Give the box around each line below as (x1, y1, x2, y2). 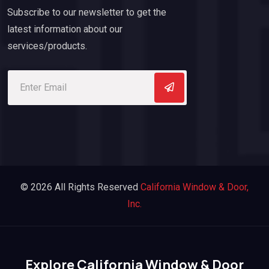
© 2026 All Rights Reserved (20, 181, 141, 193)
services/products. (7, 40, 87, 52)
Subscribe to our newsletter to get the (7, 6, 166, 18)
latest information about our (7, 23, 122, 35)
